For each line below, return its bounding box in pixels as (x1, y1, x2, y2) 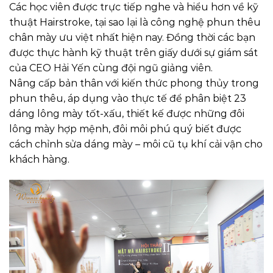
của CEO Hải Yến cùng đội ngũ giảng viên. (9, 62, 213, 74)
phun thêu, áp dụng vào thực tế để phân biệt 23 (9, 92, 246, 104)
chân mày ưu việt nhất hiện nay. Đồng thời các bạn (9, 31, 255, 43)
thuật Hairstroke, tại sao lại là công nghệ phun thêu (9, 16, 261, 28)
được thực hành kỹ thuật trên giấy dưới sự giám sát (9, 46, 258, 58)
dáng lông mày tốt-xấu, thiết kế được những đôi (9, 107, 244, 119)
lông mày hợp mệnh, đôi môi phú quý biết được (9, 122, 241, 135)
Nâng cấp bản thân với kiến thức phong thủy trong (9, 77, 259, 89)
